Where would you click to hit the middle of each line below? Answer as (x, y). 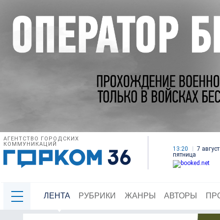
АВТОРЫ (181, 196)
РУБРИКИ (97, 196)
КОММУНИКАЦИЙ (30, 144)
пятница (184, 155)
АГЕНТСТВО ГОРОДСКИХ (41, 139)
